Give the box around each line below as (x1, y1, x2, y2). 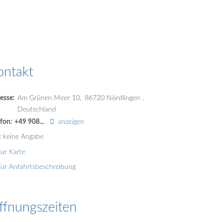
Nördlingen (107, 94, 143, 102)
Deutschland (17, 106, 56, 113)
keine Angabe (3, 133, 44, 141)
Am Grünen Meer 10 (17, 94, 80, 102)
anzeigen (58, 118, 85, 126)
